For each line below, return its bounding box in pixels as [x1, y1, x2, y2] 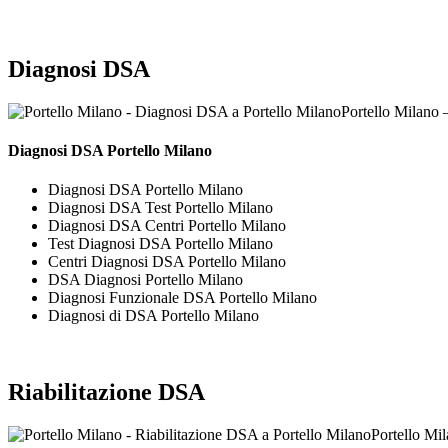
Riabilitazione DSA [8, 379, 205, 406]
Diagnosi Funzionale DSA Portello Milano [48, 289, 317, 307]
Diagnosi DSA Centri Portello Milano [48, 217, 286, 235]
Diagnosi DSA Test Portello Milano [48, 199, 273, 217]
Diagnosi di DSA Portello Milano [48, 307, 259, 325]
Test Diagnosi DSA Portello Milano [48, 235, 273, 253]
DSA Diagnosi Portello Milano [48, 271, 243, 289]
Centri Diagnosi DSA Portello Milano [48, 253, 286, 271]
